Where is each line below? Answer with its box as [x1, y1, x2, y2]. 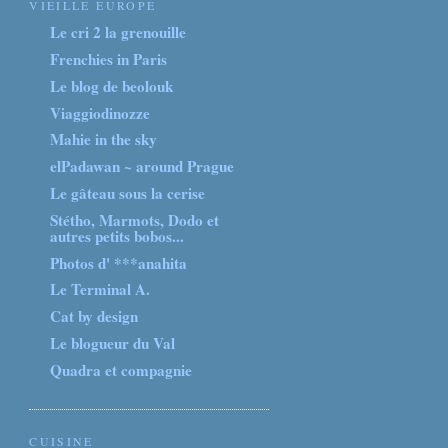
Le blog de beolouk [50, 74, 174, 97]
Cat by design [50, 305, 139, 328]
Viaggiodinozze [50, 101, 151, 124]
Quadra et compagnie [50, 358, 193, 381]
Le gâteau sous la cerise [50, 182, 206, 204]
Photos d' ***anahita [50, 251, 188, 274]
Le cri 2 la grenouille [50, 21, 187, 44]
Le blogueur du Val [50, 331, 176, 354]
